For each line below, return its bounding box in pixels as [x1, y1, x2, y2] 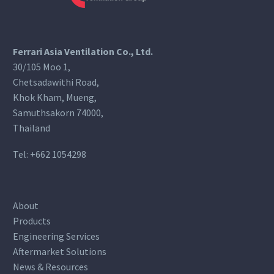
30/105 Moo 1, [13, 61, 70, 73]
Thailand [13, 122, 50, 135]
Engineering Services [13, 230, 100, 243]
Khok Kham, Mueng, [13, 91, 97, 104]
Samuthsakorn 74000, [13, 106, 103, 119]
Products [13, 215, 51, 228]
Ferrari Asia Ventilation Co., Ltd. [13, 45, 153, 58]
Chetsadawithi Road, [13, 76, 99, 89]
